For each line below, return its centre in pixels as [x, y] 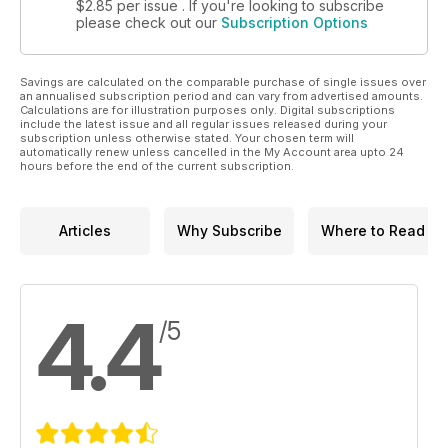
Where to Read [373, 231]
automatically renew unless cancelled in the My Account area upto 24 [212, 151]
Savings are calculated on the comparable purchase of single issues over [223, 81]
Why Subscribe [229, 231]
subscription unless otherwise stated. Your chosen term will [187, 137]
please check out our [148, 22]
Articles [85, 231]
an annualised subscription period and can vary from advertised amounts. [221, 95]
